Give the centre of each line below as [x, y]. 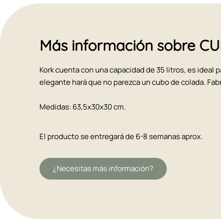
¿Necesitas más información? [103, 168]
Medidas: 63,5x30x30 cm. [83, 107]
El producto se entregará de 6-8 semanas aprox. [121, 136]
